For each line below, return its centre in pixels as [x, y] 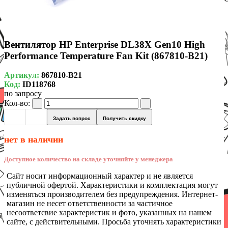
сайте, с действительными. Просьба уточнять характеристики [114, 222]
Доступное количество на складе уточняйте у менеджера [89, 159]
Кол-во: [17, 103]
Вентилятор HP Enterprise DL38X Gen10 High [105, 44]
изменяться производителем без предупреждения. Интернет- [112, 194]
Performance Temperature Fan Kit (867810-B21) [106, 55]
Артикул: [23, 75]
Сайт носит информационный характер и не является [100, 176]
